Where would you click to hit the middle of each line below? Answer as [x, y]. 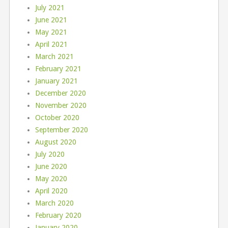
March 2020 [54, 203]
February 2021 [58, 69]
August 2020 [55, 142]
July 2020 [50, 154]
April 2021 [51, 45]
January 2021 [56, 81]
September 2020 [61, 130]
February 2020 [58, 216]
